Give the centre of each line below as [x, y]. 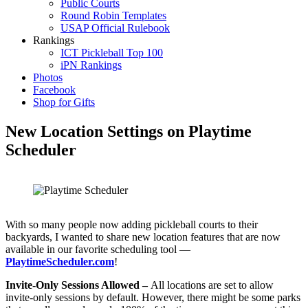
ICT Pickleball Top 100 [112, 53]
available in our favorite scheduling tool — [98, 249]
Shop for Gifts [64, 102]
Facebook [54, 90]
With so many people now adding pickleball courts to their [132, 224]
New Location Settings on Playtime [129, 131]
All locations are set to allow [212, 285]
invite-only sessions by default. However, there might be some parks [153, 297]
